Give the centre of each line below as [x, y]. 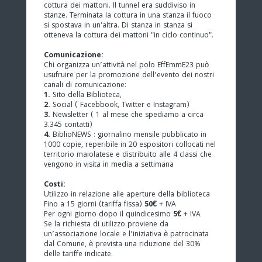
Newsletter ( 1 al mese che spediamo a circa [127, 115]
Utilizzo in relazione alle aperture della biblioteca [127, 195]
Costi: [55, 185]
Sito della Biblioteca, [86, 95]
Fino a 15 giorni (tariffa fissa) [94, 205]
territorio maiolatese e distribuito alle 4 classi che [128, 155]
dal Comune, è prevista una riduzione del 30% [122, 244]
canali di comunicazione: [85, 85]
